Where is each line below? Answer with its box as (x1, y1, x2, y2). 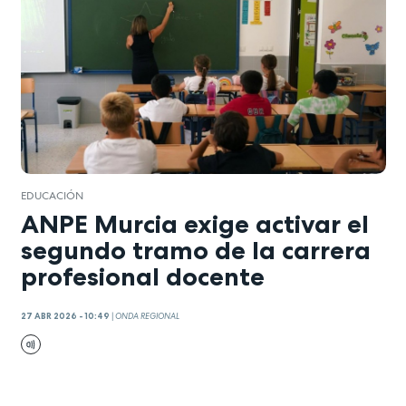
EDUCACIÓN (20, 188, 83, 204)
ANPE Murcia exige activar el (20, 208, 369, 239)
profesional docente (20, 260, 265, 292)
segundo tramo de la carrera (20, 234, 371, 266)
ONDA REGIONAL (114, 311, 179, 323)
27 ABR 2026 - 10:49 (20, 311, 110, 323)
